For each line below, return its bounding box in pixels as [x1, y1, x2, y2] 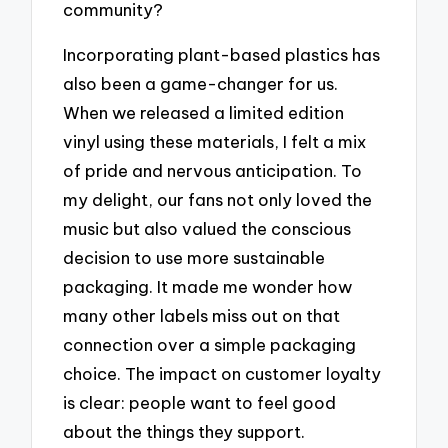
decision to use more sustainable [63, 246, 326, 268]
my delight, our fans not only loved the [63, 188, 373, 210]
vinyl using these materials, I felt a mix [63, 130, 367, 152]
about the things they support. [63, 420, 306, 442]
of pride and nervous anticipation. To [63, 159, 363, 181]
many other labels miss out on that [63, 304, 341, 326]
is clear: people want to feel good [63, 391, 337, 413]
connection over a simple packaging [63, 333, 357, 355]
